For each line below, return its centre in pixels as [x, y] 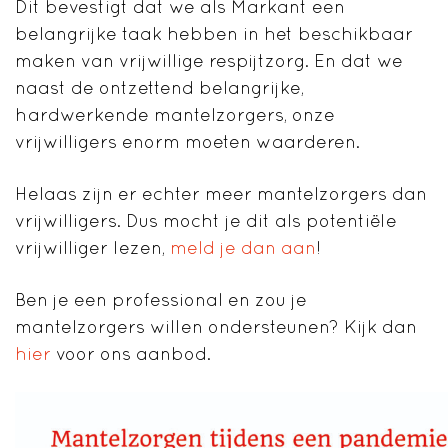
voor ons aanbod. [131, 354]
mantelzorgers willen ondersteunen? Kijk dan [216, 327]
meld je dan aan [243, 248]
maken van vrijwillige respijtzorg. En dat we [209, 61]
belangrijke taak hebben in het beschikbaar [214, 34]
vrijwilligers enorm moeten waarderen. [187, 142]
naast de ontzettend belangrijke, [159, 88]
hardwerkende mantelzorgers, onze [175, 115]
